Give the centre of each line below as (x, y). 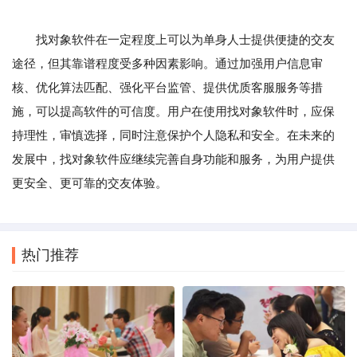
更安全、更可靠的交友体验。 (90, 183)
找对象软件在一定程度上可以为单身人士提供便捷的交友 (173, 40)
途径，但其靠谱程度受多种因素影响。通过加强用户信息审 (167, 64)
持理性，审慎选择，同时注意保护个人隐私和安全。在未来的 (173, 135)
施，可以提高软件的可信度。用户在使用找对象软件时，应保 (173, 112)
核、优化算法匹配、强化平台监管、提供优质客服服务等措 (167, 88)
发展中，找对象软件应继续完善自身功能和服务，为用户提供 (173, 159)
